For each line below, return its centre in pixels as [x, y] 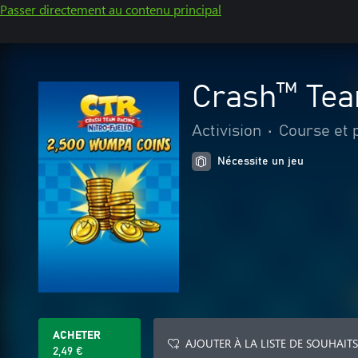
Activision [227, 131]
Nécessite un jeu [261, 161]
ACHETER [77, 336]
